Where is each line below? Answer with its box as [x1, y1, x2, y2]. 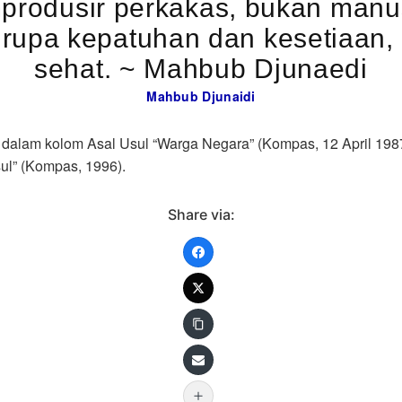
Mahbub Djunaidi [146, 86, 256, 105]
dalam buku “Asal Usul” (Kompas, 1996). [21, 154, 127, 176]
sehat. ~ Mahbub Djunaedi [34, 53, 368, 83]
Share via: [167, 205, 235, 223]
